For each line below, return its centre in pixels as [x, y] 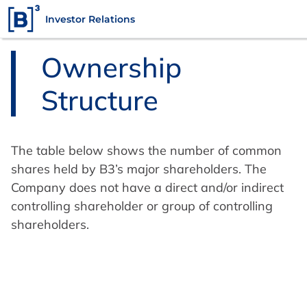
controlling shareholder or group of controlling [142, 206]
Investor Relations [90, 19]
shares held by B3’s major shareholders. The [139, 169]
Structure [100, 100]
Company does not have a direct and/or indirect [147, 187]
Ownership [111, 67]
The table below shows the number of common [146, 150]
